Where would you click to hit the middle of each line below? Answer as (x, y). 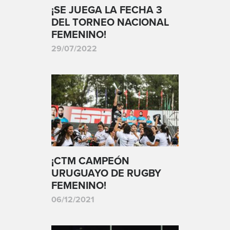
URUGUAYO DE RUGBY (106, 173)
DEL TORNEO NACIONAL (110, 23)
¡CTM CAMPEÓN (90, 161)
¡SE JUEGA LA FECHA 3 (107, 10)
